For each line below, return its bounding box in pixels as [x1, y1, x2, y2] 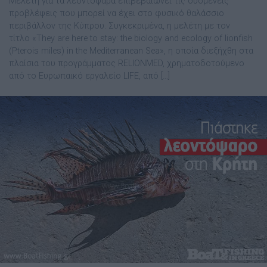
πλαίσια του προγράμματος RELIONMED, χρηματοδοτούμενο [9, 58, 244, 69]
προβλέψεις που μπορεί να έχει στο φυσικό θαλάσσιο [9, 8, 224, 19]
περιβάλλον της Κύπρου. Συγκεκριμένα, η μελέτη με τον [9, 21, 230, 32]
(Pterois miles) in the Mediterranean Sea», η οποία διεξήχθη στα [9, 46, 253, 57]
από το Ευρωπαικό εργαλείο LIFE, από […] [9, 71, 170, 82]
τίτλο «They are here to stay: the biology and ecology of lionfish [9, 33, 253, 44]
